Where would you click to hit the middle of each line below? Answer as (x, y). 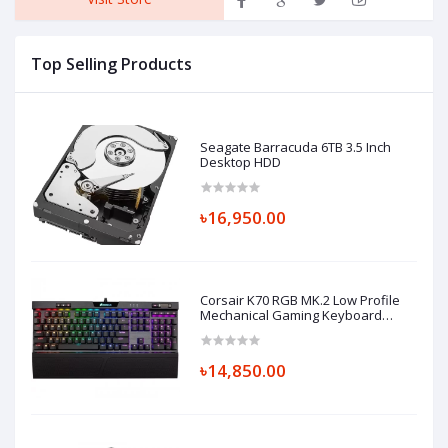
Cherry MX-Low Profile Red (281, 329)
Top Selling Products (111, 63)
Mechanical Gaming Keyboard (291, 314)
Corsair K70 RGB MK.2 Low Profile (300, 299)
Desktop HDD (241, 161)
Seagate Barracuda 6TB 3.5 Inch (296, 146)
